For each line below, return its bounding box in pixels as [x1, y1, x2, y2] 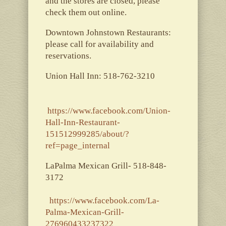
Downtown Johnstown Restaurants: [45, 27, 171, 37]
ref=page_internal [45, 140, 110, 150]
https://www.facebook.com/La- [49, 195, 159, 205]
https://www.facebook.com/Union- [47, 105, 171, 116]
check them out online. [45, 7, 127, 17]
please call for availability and [45, 39, 154, 49]
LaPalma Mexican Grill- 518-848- [45, 160, 166, 171]
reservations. [45, 50, 91, 61]
